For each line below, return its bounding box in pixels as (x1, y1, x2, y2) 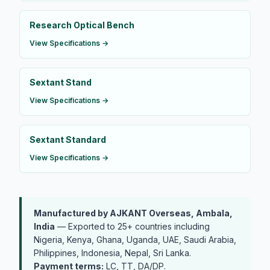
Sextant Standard (30, 134, 106, 145)
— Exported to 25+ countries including (55, 221, 210, 231)
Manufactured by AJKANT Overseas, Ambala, (34, 207, 233, 218)
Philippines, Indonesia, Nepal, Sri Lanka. (34, 247, 191, 258)
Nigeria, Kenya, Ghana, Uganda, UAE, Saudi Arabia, (34, 234, 236, 245)
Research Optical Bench (30, 19, 134, 30)
